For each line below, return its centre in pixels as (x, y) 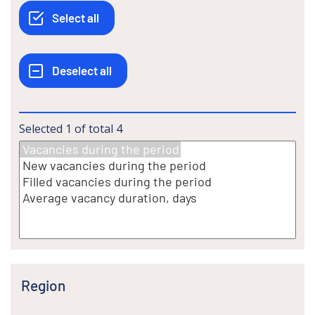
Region (48, 285)
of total (94, 128)
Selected (41, 128)
